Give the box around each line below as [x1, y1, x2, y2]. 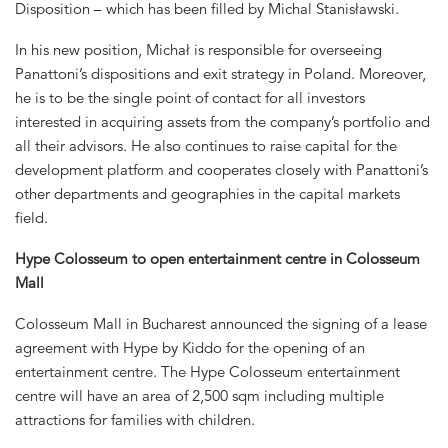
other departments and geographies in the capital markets [15, 184, 400, 204]
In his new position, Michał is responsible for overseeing [15, 40, 382, 60]
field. [15, 208, 48, 228]
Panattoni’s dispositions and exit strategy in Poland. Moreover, [15, 64, 426, 84]
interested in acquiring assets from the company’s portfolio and [15, 112, 430, 132]
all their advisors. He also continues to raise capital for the [15, 136, 397, 156]
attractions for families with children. [15, 409, 255, 429]
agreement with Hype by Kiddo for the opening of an [15, 337, 365, 357]
